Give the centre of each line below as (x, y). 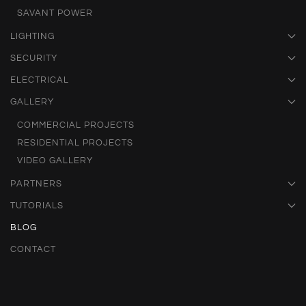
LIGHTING (32, 36)
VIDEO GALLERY (55, 160)
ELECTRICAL (40, 80)
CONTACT (33, 249)
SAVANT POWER (55, 13)
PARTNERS (36, 183)
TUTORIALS (37, 205)
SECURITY (34, 58)
